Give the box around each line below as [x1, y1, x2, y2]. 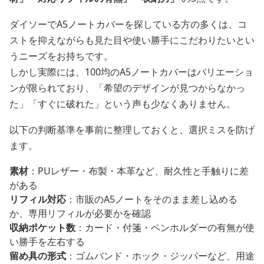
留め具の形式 [9, 249, 66, 263]
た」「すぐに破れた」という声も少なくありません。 [9, 97, 236, 111]
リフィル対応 [9, 193, 66, 206]
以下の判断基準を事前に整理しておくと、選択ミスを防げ [9, 123, 255, 137]
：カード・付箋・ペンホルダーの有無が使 [75, 221, 255, 235]
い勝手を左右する [9, 235, 85, 249]
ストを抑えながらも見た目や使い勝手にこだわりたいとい [9, 34, 255, 47]
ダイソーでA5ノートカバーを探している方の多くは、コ [9, 18, 247, 31]
